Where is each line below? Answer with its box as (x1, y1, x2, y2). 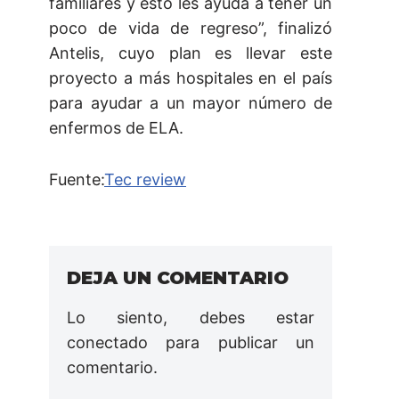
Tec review (104, 170, 186, 190)
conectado (67, 333, 148, 353)
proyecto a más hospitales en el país (49, 69, 332, 88)
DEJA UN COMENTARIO (67, 267, 289, 289)
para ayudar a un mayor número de (49, 94, 332, 113)
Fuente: (49, 170, 104, 190)
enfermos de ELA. (49, 118, 183, 138)
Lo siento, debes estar (67, 308, 314, 328)
